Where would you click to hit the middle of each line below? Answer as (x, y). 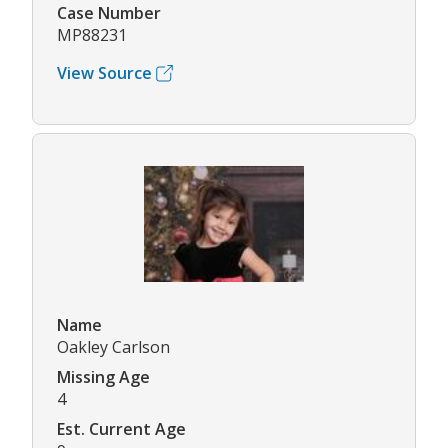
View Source (104, 73)
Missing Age (103, 377)
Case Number (109, 13)
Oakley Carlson (113, 347)
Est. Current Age (121, 429)
